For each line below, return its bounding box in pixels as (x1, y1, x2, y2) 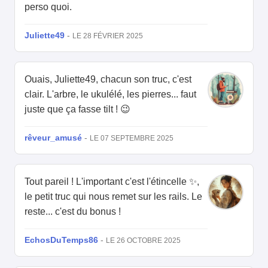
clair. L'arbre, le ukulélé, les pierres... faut (25, 89, 196, 100)
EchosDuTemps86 (25, 235, 98, 245)
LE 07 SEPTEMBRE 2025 (90, 134, 173, 143)
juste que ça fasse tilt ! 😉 (25, 104, 130, 115)
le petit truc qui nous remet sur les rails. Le (25, 191, 202, 202)
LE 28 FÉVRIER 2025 (72, 32, 143, 41)
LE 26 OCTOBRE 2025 (106, 236, 181, 245)
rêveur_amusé (25, 133, 82, 143)
